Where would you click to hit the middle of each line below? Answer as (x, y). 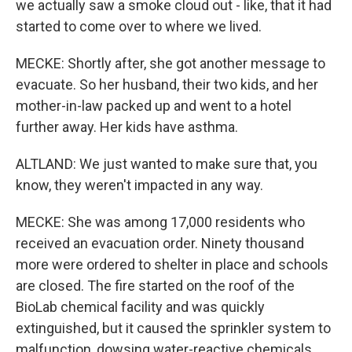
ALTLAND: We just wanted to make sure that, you (167, 164)
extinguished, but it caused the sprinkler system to (173, 328)
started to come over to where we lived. (139, 26)
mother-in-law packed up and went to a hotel (154, 106)
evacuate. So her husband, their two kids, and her (167, 84)
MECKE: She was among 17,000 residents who (160, 222)
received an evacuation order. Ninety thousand (160, 243)
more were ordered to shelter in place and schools (172, 264)
